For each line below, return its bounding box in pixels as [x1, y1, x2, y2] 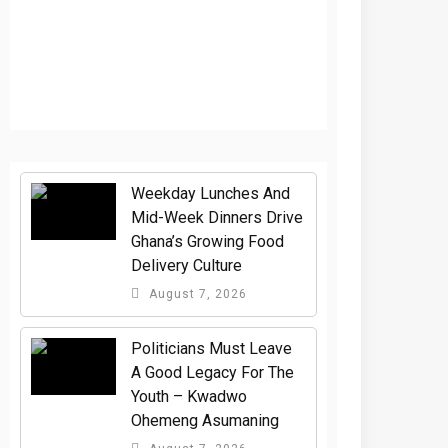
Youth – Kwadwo [131, 387, 248, 406]
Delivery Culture [131, 256, 243, 275]
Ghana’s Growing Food [131, 232, 285, 251]
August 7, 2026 [145, 287, 248, 301]
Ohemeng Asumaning [131, 411, 280, 430]
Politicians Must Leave [131, 339, 293, 358]
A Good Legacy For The [131, 363, 295, 382]
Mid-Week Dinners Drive [131, 208, 304, 227]
